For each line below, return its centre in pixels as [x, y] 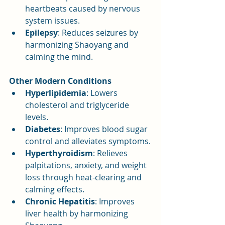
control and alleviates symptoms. [88, 141]
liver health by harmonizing [78, 213]
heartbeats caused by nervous [84, 8]
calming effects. [55, 189]
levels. [37, 117]
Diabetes [43, 129]
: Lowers [103, 93]
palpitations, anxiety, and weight [87, 165]
